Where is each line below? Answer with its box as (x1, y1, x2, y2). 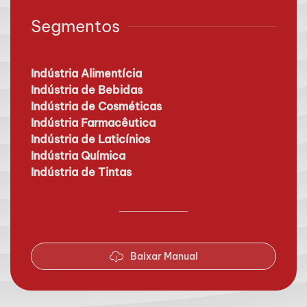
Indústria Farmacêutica (31, 116, 156, 130)
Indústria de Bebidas (31, 83, 143, 97)
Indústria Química (31, 149, 125, 162)
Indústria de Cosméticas (31, 99, 162, 113)
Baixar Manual (130, 250, 198, 262)
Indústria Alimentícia (31, 66, 142, 80)
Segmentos (31, 16, 120, 36)
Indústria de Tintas (31, 165, 132, 179)
